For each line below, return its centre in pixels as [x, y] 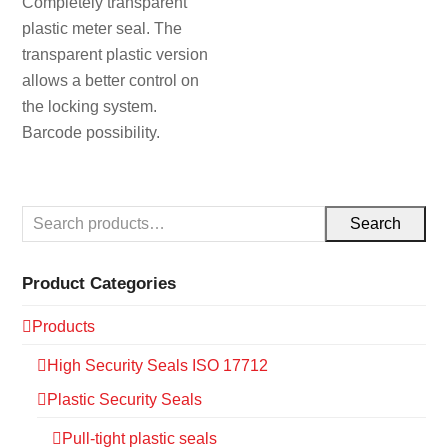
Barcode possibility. [91, 133]
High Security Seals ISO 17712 [158, 366]
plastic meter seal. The [102, 29]
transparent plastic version [115, 55]
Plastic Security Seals [125, 400]
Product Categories [99, 283]
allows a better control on [111, 81]
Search [375, 224]
